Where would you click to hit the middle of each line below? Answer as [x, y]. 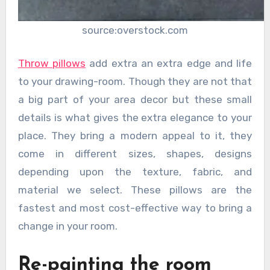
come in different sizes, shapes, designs [135, 154]
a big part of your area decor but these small [135, 100]
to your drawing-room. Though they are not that [135, 82]
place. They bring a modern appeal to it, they [135, 136]
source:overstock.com [135, 30]
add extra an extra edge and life [169, 64]
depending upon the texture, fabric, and [135, 172]
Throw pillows [52, 64]
